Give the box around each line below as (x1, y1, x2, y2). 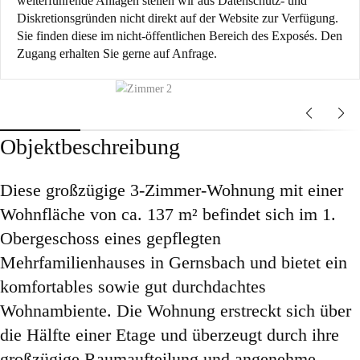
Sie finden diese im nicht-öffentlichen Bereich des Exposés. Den (17, 29, 342, 43)
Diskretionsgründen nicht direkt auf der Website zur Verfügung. (17, 11, 338, 25)
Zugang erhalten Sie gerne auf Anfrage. (17, 47, 217, 60)
